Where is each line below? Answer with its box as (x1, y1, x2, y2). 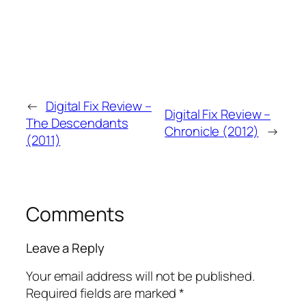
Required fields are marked (26, 283, 180, 302)
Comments (26, 200, 125, 227)
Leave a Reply (26, 239, 105, 258)
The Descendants (26, 113, 128, 132)
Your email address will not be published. (26, 266, 255, 285)
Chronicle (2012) (165, 122, 259, 141)
